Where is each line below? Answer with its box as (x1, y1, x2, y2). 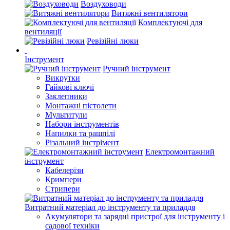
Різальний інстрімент (45, 138, 119, 147)
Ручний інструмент (103, 64, 170, 73)
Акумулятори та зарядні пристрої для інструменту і (45, 212, 225, 221)
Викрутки (45, 73, 80, 82)
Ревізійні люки (87, 36, 139, 45)
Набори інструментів (45, 120, 119, 128)
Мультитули (45, 110, 87, 119)
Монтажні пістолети (45, 101, 117, 110)
